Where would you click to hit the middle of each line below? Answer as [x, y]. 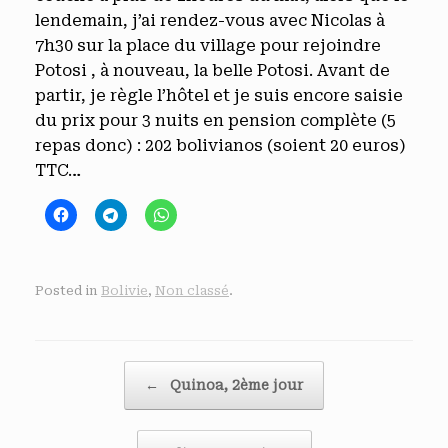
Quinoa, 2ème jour [234, 384]
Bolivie [124, 290]
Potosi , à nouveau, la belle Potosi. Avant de [212, 70]
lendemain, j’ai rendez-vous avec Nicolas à [210, 20]
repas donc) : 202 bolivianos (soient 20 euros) [220, 145]
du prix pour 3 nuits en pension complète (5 [215, 120]
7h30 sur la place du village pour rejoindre [208, 45]
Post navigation [79, 370]
